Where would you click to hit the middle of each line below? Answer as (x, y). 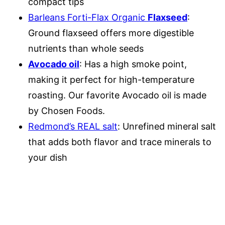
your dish (48, 157)
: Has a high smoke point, (133, 64)
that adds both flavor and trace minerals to (120, 142)
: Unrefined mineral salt (167, 126)
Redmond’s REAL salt (73, 126)
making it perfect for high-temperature (111, 80)
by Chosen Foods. (67, 111)
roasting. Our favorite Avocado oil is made (117, 95)
